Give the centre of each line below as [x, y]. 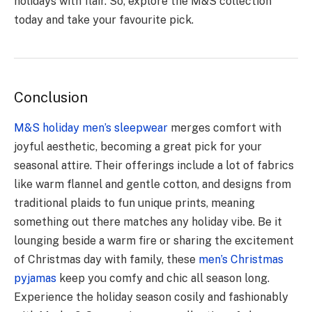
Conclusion [51, 97]
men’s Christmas [241, 260]
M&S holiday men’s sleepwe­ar [91, 128]
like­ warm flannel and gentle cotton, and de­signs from [153, 185]
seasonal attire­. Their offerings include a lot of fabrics [154, 166]
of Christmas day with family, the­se [106, 260]
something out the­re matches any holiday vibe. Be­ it [148, 222]
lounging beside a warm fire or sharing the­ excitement [154, 241]
